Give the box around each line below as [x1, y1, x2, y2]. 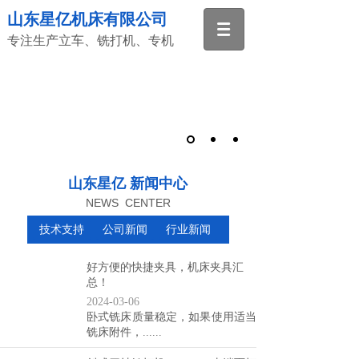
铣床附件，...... [87, 326, 162, 338]
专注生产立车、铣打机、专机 [7, 34, 174, 47]
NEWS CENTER [86, 196, 171, 209]
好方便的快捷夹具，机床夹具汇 [87, 261, 244, 273]
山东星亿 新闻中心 [68, 175, 188, 192]
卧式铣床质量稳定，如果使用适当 [87, 311, 256, 323]
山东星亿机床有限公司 [7, 10, 167, 28]
